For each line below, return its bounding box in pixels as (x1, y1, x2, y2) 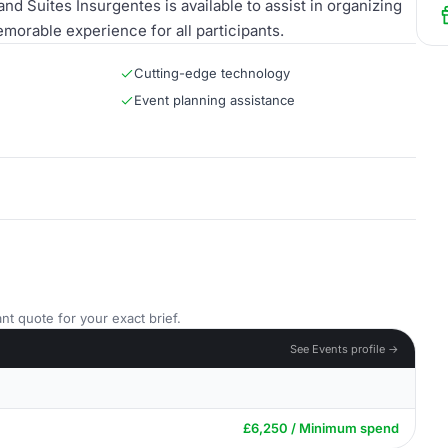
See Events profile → (290, 341, 399, 356)
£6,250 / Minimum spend (243, 420, 399, 436)
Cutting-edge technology (134, 65, 290, 81)
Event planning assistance (134, 92, 295, 108)
